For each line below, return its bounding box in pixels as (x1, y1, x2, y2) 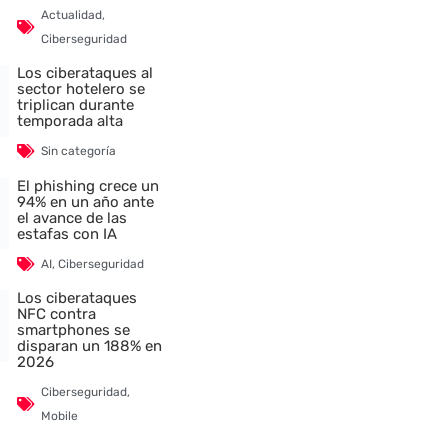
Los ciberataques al (17, 64, 154, 83)
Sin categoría (41, 144, 117, 159)
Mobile (41, 408, 79, 423)
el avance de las (17, 208, 128, 227)
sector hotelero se (17, 80, 146, 99)
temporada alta (17, 112, 124, 131)
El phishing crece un (17, 176, 160, 195)
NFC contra (17, 304, 97, 323)
